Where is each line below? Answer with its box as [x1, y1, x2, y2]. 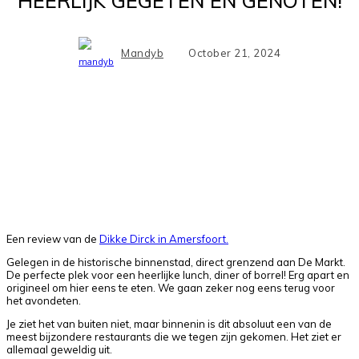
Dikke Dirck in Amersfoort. [99, 232, 228, 246]
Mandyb [121, 46, 163, 59]
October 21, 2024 [188, 46, 280, 59]
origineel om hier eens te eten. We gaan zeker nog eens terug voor [6, 281, 335, 295]
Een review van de [6, 232, 99, 246]
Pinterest [186, 132, 225, 145]
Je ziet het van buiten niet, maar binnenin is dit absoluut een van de [6, 317, 332, 331]
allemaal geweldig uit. [6, 343, 112, 357]
